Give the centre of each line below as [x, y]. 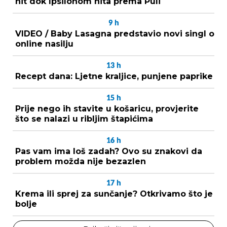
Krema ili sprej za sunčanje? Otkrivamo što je [114, 194]
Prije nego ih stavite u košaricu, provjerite [107, 108]
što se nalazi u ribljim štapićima [84, 119]
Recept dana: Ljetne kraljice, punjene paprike [114, 76]
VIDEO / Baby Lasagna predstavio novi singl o [115, 33]
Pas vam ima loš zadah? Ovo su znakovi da [109, 151]
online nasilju [44, 44]
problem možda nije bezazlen [81, 161]
